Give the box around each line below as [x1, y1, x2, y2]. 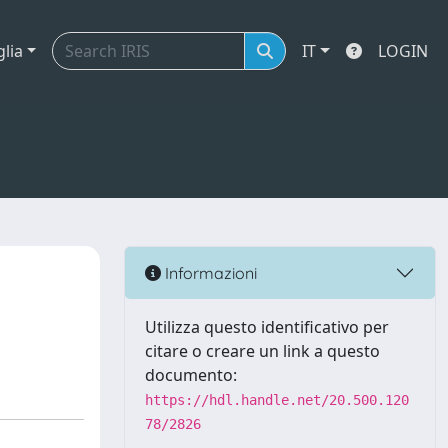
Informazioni [161, 262, 257, 283]
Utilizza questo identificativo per [145, 316, 389, 338]
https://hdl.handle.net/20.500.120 [145, 392, 409, 408]
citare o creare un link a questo [145, 340, 380, 362]
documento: [145, 364, 237, 386]
